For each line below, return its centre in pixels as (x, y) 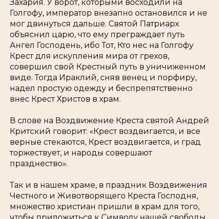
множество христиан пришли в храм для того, (105, 207)
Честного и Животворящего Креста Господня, (104, 196)
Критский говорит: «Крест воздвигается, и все (105, 131)
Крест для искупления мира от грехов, (89, 56)
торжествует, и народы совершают (81, 153)
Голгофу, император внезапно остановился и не (109, 13)
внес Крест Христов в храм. (65, 99)
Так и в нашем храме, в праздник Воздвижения (109, 185)
